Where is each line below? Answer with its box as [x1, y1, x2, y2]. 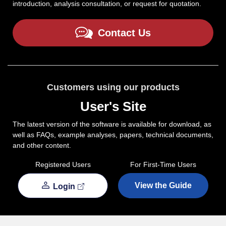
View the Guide [135, 181, 192, 190]
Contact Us [98, 27, 151, 38]
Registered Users [35, 160, 91, 168]
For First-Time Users [130, 160, 196, 168]
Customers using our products [46, 82, 180, 92]
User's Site [80, 98, 146, 114]
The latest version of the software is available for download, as [13, 120, 211, 128]
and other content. [13, 141, 71, 149]
